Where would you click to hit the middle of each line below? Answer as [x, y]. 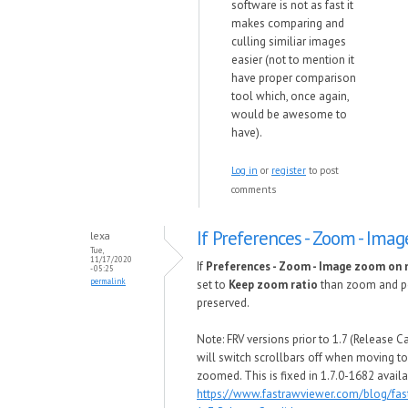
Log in [245, 170]
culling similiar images [289, 41]
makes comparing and [288, 23]
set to [213, 285]
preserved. [223, 303]
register [289, 170]
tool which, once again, [290, 96]
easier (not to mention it [293, 60]
